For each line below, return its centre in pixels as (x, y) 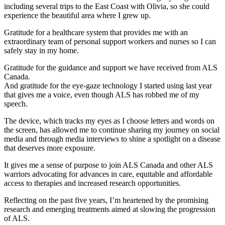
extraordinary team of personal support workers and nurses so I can (110, 42)
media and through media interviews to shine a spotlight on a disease (112, 139)
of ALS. (17, 218)
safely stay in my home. (41, 51)
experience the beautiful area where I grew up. (77, 16)
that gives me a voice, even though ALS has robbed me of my (102, 95)
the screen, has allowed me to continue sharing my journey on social (112, 130)
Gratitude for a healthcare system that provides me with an (96, 33)
